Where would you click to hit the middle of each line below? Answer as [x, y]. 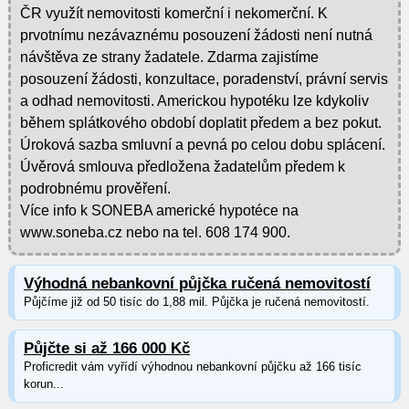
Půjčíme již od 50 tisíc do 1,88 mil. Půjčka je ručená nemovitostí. [196, 301]
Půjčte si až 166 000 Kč [106, 348]
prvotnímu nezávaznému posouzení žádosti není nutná [196, 35]
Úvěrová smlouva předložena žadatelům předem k [182, 166]
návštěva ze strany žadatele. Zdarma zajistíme [169, 57]
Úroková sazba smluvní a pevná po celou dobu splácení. [202, 144]
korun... [43, 383]
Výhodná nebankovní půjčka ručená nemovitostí [197, 283]
